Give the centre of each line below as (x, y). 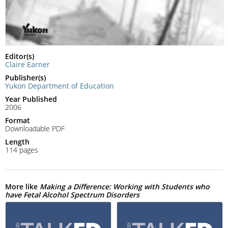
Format (18, 120)
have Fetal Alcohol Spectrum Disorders (72, 194)
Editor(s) (20, 56)
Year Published (31, 99)
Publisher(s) (25, 77)
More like (22, 186)
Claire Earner (27, 64)
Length (17, 141)
